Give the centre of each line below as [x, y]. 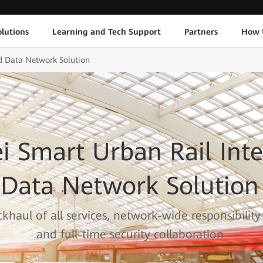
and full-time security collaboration [130, 235]
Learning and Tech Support [106, 31]
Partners [201, 31]
